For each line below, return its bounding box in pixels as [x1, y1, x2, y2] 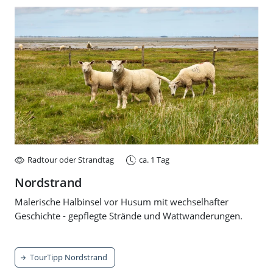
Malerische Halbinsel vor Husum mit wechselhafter [15, 195, 229, 208]
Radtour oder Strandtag [27, 154, 114, 165]
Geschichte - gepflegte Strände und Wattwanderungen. [15, 209, 243, 222]
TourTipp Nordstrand [28, 251, 107, 263]
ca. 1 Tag [139, 154, 169, 165]
